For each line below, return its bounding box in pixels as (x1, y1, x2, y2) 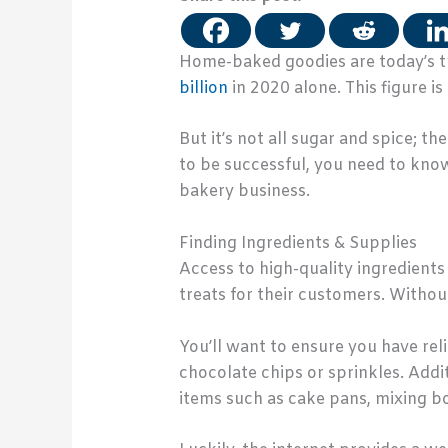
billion (178, 77, 228, 99)
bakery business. (178, 181, 310, 203)
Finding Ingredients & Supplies (178, 233, 417, 254)
